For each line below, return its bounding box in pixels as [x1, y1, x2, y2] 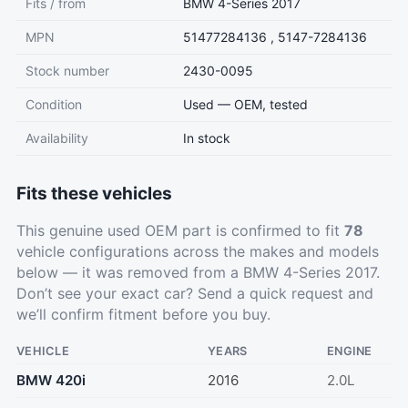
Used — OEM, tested [183, 97, 308, 112]
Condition [25, 97, 82, 112]
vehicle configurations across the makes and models [16, 242, 379, 260]
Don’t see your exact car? [16, 284, 198, 302]
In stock [183, 130, 230, 146]
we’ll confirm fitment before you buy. [16, 305, 270, 323]
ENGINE [327, 344, 372, 358]
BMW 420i [16, 372, 86, 389]
